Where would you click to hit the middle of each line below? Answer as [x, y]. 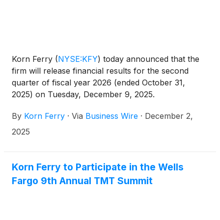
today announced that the [150, 59]
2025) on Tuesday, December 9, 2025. [83, 94]
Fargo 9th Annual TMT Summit [82, 180]
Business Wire [112, 116]
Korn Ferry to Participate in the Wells [98, 167]
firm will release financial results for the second [100, 70]
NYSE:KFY [78, 59]
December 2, [169, 116]
